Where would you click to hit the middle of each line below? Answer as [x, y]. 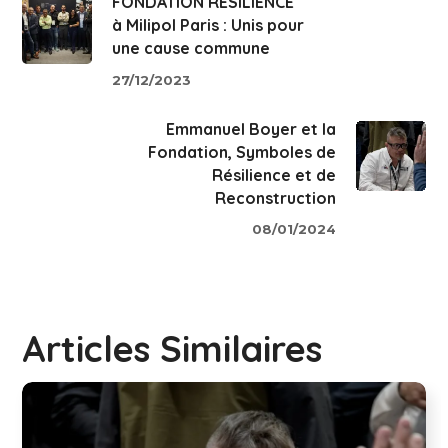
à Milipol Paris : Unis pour [208, 25]
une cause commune [191, 48]
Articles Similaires [172, 349]
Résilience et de [273, 174]
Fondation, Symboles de [241, 151]
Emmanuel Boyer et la [250, 128]
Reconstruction [275, 197]
